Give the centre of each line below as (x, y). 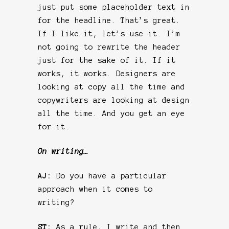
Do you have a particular (111, 176)
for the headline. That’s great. (109, 20)
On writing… (63, 151)
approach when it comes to (95, 189)
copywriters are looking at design (114, 100)
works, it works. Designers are (107, 73)
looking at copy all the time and (111, 87)
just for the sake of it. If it (107, 60)
